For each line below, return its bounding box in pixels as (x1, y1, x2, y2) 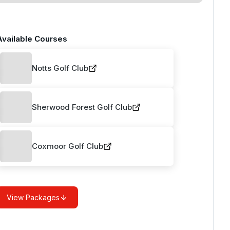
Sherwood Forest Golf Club (31, 102, 132, 112)
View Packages (6, 193, 60, 202)
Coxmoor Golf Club (31, 141, 103, 151)
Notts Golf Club (31, 63, 88, 73)
